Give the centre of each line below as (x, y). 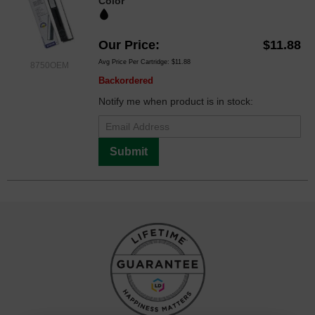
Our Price (127, 45)
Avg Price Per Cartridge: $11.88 (144, 62)
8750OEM (49, 65)
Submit (129, 151)
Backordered (126, 80)
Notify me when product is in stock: (176, 101)
